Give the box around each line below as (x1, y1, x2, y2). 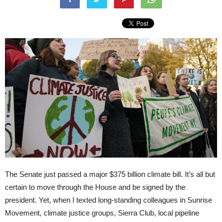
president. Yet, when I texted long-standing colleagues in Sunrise (5, 195, 212, 204)
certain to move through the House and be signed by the (5, 182, 185, 191)
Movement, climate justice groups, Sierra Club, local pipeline (5, 208, 199, 217)
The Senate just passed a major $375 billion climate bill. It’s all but (5, 169, 215, 178)
